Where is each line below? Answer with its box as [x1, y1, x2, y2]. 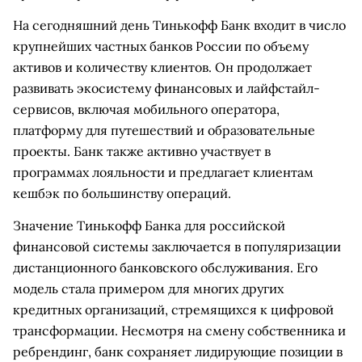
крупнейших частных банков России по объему [13, 38, 309, 54]
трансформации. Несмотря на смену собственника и [13, 322, 346, 339]
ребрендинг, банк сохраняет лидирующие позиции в [13, 343, 343, 360]
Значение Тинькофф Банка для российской [13, 217, 285, 234]
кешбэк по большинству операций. [13, 185, 231, 201]
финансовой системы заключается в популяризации [13, 238, 341, 255]
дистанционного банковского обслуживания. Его [13, 259, 318, 276]
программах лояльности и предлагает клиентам [13, 164, 314, 180]
